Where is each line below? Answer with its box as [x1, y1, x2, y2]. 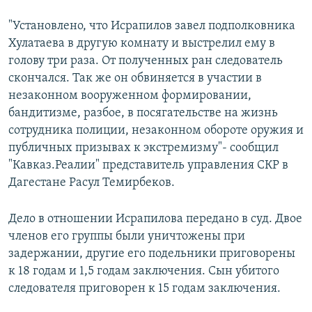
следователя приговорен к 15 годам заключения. [8, 282, 281, 296]
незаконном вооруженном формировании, [8, 89, 251, 103]
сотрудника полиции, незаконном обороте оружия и [8, 124, 304, 138]
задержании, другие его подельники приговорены [8, 247, 295, 261]
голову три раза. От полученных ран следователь [8, 54, 283, 68]
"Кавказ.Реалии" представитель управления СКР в [8, 159, 288, 173]
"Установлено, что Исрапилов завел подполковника [8, 19, 295, 33]
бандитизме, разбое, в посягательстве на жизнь [8, 107, 278, 120]
